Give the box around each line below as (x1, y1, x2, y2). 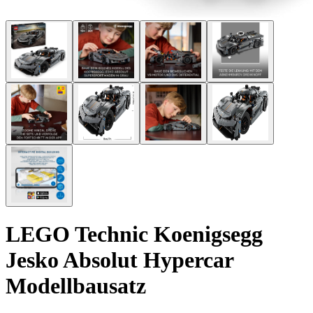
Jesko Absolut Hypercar (6, 247, 233, 273)
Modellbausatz (6, 273, 146, 299)
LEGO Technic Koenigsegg (6, 221, 263, 247)
